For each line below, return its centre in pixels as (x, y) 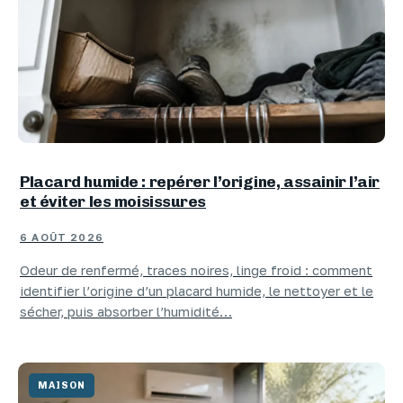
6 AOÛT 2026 (62, 238)
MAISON (62, 385)
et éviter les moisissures (113, 201)
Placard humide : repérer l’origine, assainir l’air (200, 182)
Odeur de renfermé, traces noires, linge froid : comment (196, 271)
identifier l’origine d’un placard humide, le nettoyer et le (197, 291)
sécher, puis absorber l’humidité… (126, 312)
